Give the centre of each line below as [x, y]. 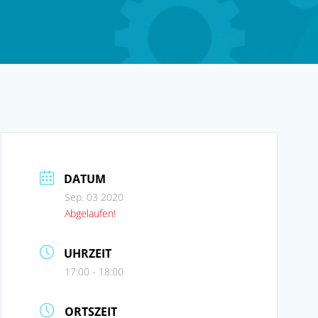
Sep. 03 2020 [94, 197]
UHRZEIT [88, 253]
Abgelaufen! [90, 213]
